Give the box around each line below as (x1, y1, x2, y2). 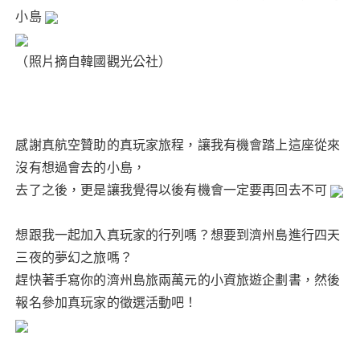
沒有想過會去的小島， (15, 158, 145, 177)
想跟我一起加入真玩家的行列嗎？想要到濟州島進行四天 (15, 226, 341, 244)
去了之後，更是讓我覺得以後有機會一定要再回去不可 (15, 181, 331, 199)
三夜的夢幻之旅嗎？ (15, 248, 133, 267)
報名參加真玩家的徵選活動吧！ (15, 293, 198, 312)
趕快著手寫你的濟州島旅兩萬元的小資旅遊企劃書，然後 (15, 271, 341, 289)
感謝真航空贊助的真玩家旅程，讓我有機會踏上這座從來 (15, 136, 341, 154)
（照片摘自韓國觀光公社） (15, 52, 172, 71)
